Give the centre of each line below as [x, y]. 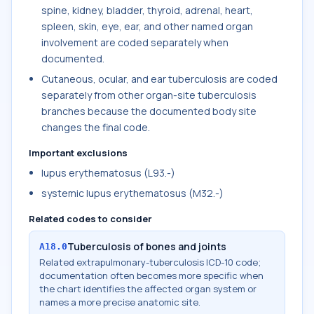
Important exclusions [78, 153]
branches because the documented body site [149, 111]
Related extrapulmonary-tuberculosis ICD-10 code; [150, 262]
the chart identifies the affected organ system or [148, 289]
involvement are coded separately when [135, 42]
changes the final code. [96, 127]
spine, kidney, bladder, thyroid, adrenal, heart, [147, 10]
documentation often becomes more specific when [151, 275]
